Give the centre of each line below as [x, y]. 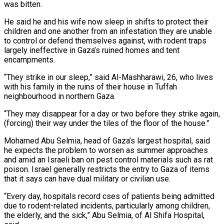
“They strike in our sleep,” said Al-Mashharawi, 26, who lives [108, 77]
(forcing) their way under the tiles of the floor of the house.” [107, 123]
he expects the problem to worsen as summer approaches [106, 150]
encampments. [29, 59]
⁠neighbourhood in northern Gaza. [60, 96]
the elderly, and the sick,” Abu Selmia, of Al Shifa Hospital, [104, 215]
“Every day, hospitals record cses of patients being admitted [109, 196]
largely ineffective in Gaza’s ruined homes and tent [92, 50]
